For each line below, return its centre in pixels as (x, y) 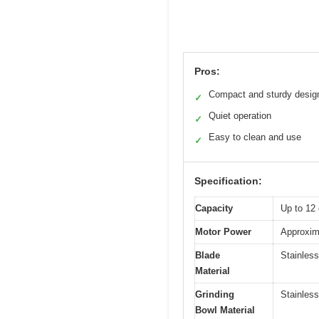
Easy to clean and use (255, 137)
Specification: (228, 181)
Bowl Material (225, 310)
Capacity (214, 208)
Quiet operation (240, 115)
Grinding (215, 294)
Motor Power (223, 231)
